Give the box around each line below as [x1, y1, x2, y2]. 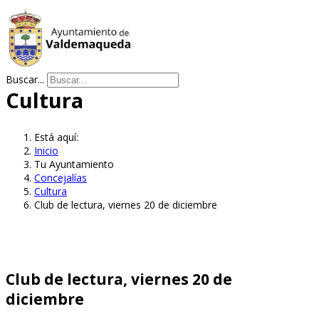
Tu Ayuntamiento [34, 157, 114, 171]
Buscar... [6, 73, 44, 86]
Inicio [34, 143, 58, 157]
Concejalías [34, 170, 87, 184]
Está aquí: [34, 130, 84, 144]
